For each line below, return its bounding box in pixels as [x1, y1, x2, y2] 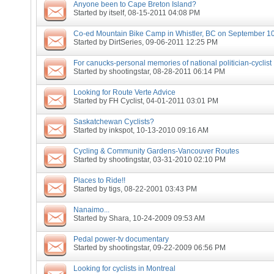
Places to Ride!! [73, 176, 125, 185]
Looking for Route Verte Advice [73, 88, 176, 97]
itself [109, 9, 124, 17]
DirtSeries [109, 38, 142, 46]
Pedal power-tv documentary [73, 235, 169, 243]
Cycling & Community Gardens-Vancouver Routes [73, 147, 239, 155]
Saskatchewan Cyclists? [73, 117, 154, 126]
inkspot [109, 126, 133, 135]
